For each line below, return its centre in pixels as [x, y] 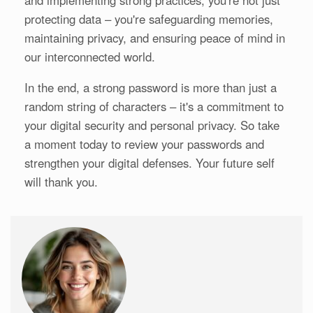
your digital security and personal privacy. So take [152, 125]
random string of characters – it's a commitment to [154, 107]
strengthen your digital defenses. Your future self [150, 163]
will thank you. [61, 182]
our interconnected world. [90, 57]
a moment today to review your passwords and [144, 144]
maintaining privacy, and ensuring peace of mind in [155, 38]
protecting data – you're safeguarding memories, [149, 19]
